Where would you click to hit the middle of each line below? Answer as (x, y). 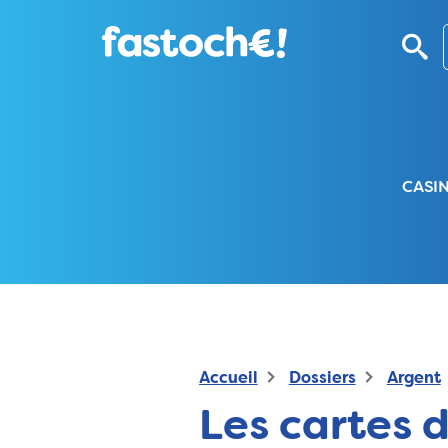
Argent (413, 379)
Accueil (228, 379)
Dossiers (322, 379)
